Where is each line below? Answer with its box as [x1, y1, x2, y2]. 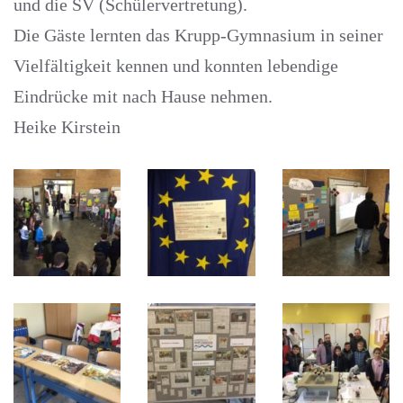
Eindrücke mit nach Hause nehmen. [13, 86, 273, 106]
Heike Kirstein [13, 117, 121, 137]
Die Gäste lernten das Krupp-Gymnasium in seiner [13, 25, 383, 45]
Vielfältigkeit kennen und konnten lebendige [13, 56, 338, 76]
